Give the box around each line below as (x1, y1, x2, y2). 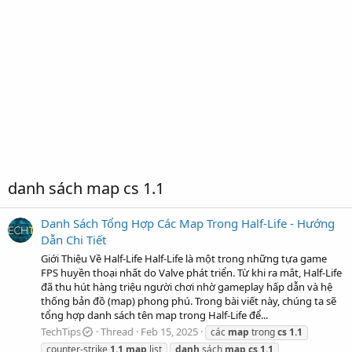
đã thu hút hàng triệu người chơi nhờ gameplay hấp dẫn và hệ (41, 279, 332, 294)
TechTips (41, 324, 81, 339)
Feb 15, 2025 (141, 324, 199, 339)
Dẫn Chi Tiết (41, 232, 106, 248)
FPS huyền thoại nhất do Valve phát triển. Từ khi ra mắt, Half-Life (41, 265, 342, 280)
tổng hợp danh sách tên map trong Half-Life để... (41, 307, 268, 322)
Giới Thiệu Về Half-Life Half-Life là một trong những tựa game (41, 251, 327, 266)
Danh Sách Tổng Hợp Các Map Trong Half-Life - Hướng (41, 215, 335, 232)
